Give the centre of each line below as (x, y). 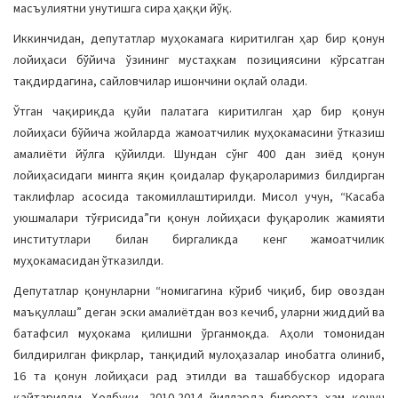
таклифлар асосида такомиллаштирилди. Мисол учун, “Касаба (199, 196)
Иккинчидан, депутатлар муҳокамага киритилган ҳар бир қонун (199, 38)
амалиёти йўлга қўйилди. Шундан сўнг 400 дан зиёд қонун (199, 154)
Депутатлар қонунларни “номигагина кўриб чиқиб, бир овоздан (199, 291)
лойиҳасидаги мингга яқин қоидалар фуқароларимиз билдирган (199, 175)
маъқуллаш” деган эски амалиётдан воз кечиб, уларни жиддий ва (199, 312)
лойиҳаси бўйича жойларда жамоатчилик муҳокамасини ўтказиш (199, 132)
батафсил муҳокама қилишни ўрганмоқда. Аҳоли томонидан (199, 333)
